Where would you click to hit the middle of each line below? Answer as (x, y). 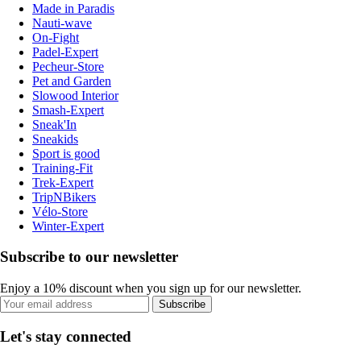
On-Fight (56, 37)
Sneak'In (54, 124)
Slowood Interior (75, 95)
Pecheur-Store (68, 66)
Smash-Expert (68, 110)
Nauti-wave (62, 23)
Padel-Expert (65, 52)
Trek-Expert (63, 182)
